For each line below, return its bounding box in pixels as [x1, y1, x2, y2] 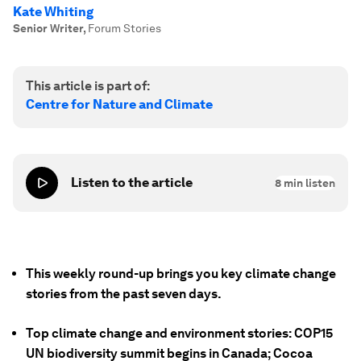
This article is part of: [26, 78, 150, 93]
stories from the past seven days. [26, 286, 222, 301]
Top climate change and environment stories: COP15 [26, 326, 333, 341]
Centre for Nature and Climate [26, 97, 213, 112]
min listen [281, 176, 335, 189]
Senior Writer [13, 22, 83, 35]
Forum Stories [88, 22, 161, 35]
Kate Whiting [13, 4, 93, 19]
